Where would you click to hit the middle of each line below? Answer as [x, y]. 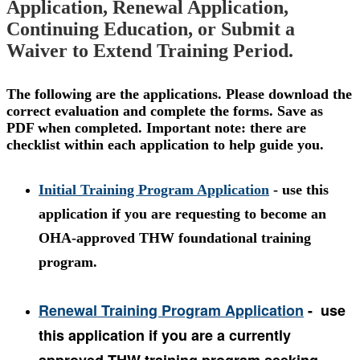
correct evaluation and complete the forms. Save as [165, 111]
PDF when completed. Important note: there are [156, 128]
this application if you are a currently [165, 335]
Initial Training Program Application [154, 190]
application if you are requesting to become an [182, 214]
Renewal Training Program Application [171, 311]
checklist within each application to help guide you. [165, 145]
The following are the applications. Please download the [179, 94]
